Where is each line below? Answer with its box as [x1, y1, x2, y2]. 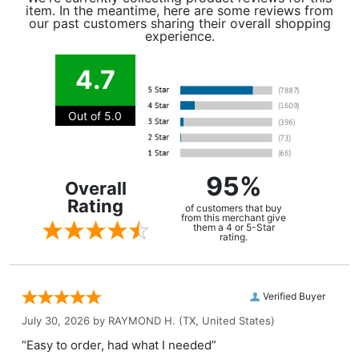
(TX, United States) [175, 314, 275, 328]
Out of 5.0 [68, 109, 122, 123]
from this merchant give [181, 212, 286, 224]
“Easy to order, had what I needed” [22, 337, 216, 353]
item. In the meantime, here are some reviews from [26, 2, 333, 18]
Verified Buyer [263, 290, 325, 303]
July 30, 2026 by [22, 314, 108, 328]
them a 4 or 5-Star [192, 221, 275, 234]
